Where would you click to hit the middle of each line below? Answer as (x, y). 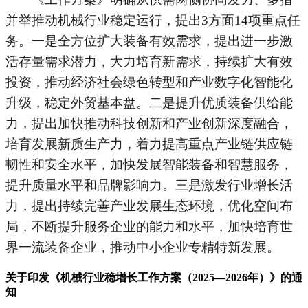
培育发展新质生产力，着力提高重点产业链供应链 (149, 144)
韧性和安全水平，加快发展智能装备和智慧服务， (149, 164)
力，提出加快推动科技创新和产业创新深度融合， (149, 123)
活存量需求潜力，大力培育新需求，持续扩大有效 (149, 61)
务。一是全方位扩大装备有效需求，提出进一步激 (149, 41)
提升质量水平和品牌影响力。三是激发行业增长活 (149, 185)
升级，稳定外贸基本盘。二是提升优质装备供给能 (149, 102)
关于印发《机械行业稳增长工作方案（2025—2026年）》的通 (154, 277)
